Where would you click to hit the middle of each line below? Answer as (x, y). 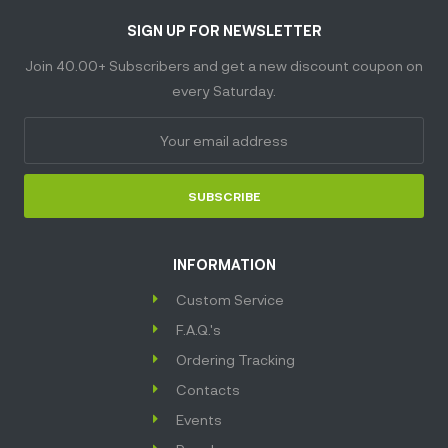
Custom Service (229, 299)
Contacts (207, 389)
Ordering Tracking (235, 359)
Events (198, 419)
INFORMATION (224, 264)
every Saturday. (224, 90)
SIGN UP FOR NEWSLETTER (224, 30)
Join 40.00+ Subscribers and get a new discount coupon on (224, 65)
